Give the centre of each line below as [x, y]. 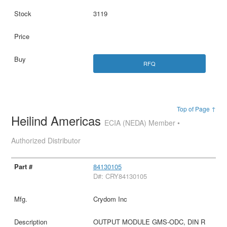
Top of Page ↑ [196, 108]
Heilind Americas [58, 120]
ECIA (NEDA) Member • [142, 122]
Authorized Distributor [46, 140]
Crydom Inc [110, 199]
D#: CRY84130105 [120, 176]
